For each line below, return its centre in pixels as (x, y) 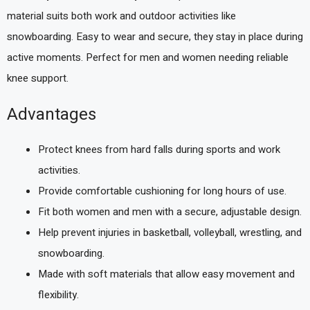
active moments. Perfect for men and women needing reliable (148, 58)
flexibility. (58, 294)
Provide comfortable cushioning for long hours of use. (162, 191)
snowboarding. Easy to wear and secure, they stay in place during (155, 37)
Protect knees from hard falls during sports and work (159, 149)
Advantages (52, 114)
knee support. (38, 79)
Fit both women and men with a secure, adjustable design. (170, 211)
